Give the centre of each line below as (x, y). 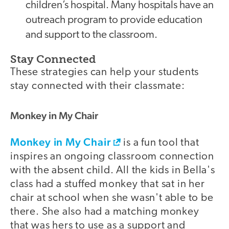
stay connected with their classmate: (98, 86)
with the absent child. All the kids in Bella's (113, 171)
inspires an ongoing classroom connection (112, 157)
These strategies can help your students (105, 73)
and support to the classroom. (91, 35)
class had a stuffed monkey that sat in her (108, 185)
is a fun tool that (160, 143)
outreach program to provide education (114, 20)
